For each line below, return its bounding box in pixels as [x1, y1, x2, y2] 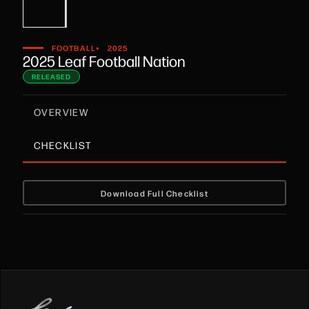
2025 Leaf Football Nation [23, 51, 186, 70]
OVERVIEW [34, 106, 89, 118]
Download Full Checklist [101, 187, 208, 199]
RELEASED [32, 72, 71, 81]
